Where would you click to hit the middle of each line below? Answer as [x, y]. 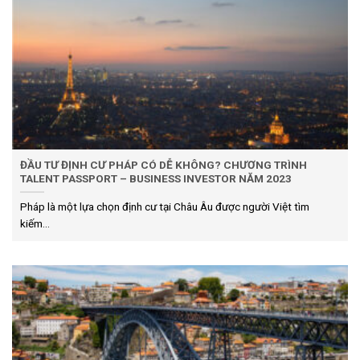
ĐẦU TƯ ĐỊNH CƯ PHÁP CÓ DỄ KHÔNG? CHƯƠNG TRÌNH [164, 165]
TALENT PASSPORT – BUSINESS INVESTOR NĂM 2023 [156, 179]
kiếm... [35, 224]
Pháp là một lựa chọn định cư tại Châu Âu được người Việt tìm [165, 207]
